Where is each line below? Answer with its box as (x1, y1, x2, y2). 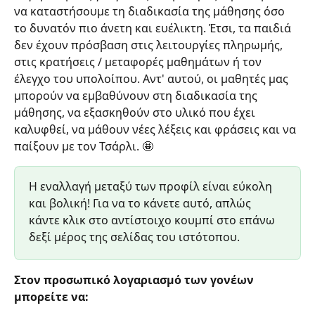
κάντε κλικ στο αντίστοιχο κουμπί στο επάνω (29, 212, 278, 228)
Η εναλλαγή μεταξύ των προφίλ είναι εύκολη (29, 178, 275, 194)
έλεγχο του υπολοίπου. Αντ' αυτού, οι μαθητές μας (14, 70, 291, 86)
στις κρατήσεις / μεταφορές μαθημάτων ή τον (14, 53, 264, 70)
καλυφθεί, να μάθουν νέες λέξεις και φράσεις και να (14, 121, 299, 137)
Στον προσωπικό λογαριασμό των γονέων (14, 271, 257, 288)
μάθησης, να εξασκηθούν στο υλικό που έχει (14, 104, 258, 120)
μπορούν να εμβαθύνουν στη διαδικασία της (14, 87, 260, 103)
